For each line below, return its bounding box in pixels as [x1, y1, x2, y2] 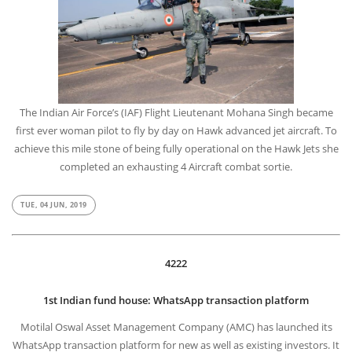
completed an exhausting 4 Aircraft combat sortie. [60, 160, 292, 175]
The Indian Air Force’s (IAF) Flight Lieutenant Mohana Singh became [19, 106, 333, 121]
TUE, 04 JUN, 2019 [20, 200, 87, 211]
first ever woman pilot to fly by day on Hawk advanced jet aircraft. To [15, 124, 337, 139]
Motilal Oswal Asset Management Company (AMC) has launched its [20, 321, 332, 335]
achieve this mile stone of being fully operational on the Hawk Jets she [13, 142, 339, 157]
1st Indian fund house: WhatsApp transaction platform [43, 293, 309, 308]
